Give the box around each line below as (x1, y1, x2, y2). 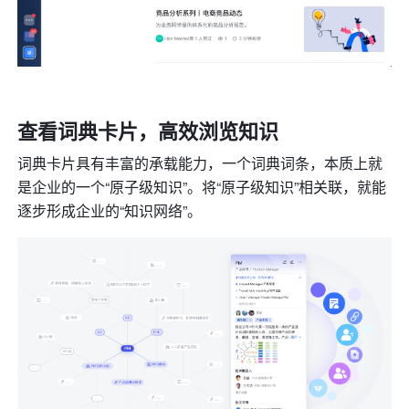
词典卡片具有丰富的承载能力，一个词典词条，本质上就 (17, 152, 383, 174)
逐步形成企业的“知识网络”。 (17, 200, 203, 222)
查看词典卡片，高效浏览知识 (17, 116, 279, 146)
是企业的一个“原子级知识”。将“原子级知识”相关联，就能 (17, 176, 387, 198)
